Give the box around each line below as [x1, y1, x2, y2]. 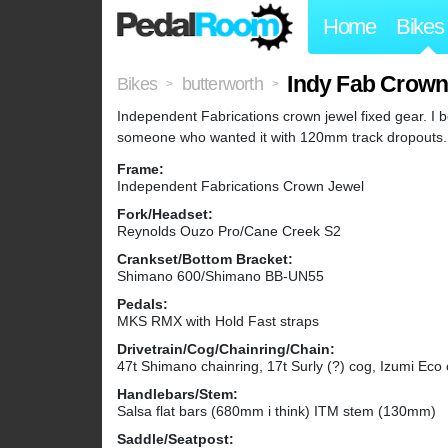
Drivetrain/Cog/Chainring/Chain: [117, 341, 335, 358]
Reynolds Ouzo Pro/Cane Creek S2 [117, 223, 341, 240]
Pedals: [117, 296, 168, 313]
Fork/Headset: [117, 206, 213, 223]
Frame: [117, 161, 164, 178]
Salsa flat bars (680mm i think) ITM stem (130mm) [117, 403, 436, 420]
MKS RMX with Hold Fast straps [117, 313, 319, 330]
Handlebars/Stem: [117, 386, 238, 403]
